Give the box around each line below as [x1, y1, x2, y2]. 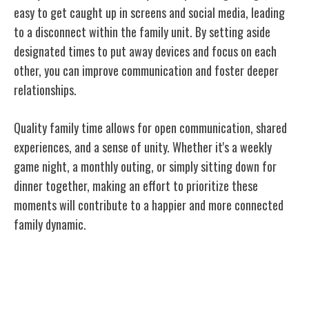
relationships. [14, 80, 77, 99]
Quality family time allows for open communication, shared [14, 118, 287, 137]
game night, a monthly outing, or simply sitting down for [14, 157, 277, 175]
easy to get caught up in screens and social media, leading [14, 3, 285, 21]
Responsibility [14, 278, 114, 307]
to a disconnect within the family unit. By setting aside [14, 22, 270, 41]
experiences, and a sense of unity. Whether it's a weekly [14, 137, 272, 156]
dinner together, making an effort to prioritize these [14, 176, 258, 195]
